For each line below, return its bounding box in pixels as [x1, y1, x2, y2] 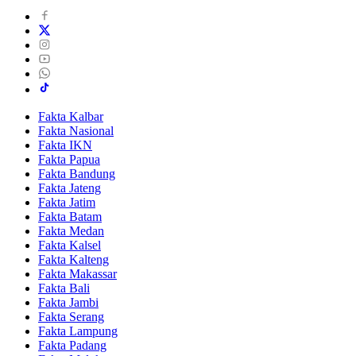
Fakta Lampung [38, 323, 118, 338]
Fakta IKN [38, 137, 92, 152]
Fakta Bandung [38, 166, 115, 180]
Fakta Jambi [38, 295, 99, 309]
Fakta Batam [38, 209, 102, 223]
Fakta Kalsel [38, 238, 101, 252]
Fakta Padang [38, 338, 106, 352]
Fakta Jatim [38, 195, 95, 209]
